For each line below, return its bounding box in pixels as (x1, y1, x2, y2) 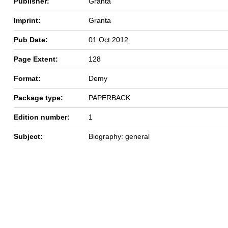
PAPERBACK (89, 93, 130, 102)
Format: (14, 74, 41, 82)
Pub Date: (14, 35, 48, 44)
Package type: (14, 93, 63, 102)
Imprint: (14, 16, 41, 24)
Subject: (14, 132, 43, 140)
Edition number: (14, 112, 70, 121)
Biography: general (89, 132, 150, 140)
